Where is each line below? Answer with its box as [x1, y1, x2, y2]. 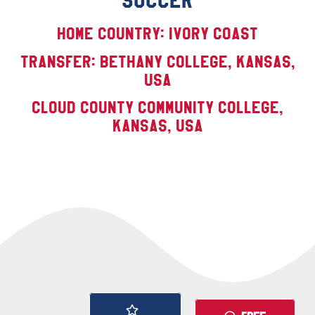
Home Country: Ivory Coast [57, 24, 258, 44]
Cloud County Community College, [32, 98, 283, 118]
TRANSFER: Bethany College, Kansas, [20, 51, 295, 72]
